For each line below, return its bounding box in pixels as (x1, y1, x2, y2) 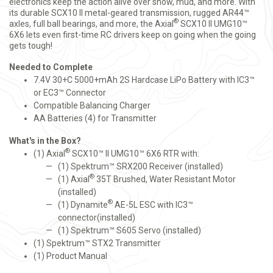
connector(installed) (58, 212, 135, 222)
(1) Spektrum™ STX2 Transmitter (34, 238, 161, 248)
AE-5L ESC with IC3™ (113, 199, 193, 210)
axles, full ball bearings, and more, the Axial (9, 18, 174, 29)
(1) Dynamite (58, 199, 108, 210)
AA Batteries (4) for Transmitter (34, 113, 157, 123)
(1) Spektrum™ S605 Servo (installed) (58, 225, 201, 235)
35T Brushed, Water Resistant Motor (94, 174, 236, 184)
